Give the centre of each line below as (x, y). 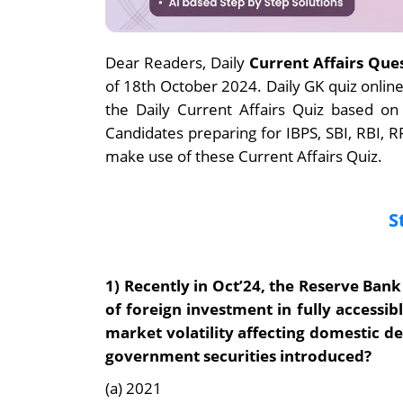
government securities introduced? (238, 356)
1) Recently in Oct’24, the (200, 286)
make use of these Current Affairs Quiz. (244, 156)
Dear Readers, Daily (175, 63)
